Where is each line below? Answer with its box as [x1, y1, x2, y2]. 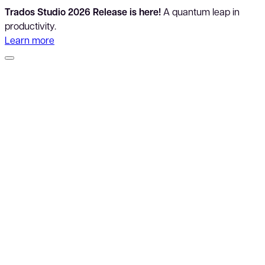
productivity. [5, 20, 56, 32]
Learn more [5, 34, 54, 46]
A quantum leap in [161, 5, 240, 18]
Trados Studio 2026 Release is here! [5, 5, 161, 18]
